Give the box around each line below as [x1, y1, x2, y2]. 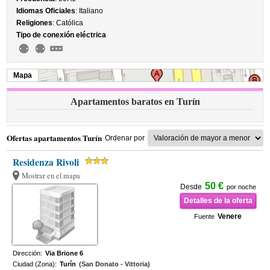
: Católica [52, 19, 84, 27]
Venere [218, 212, 242, 221]
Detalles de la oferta [183, 196, 253, 205]
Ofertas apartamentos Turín [7, 132, 102, 144]
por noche [226, 183, 256, 190]
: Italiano [75, 7, 104, 15]
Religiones [16, 19, 53, 27]
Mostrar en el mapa [22, 171, 81, 181]
